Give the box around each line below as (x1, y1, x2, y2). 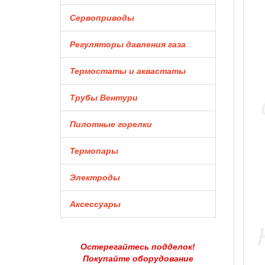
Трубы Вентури (70, 93, 138, 102)
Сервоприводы (70, 13, 134, 22)
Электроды (70, 173, 120, 182)
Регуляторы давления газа (70, 40, 186, 49)
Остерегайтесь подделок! (80, 241, 196, 251)
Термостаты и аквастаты (70, 66, 186, 76)
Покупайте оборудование (82, 253, 193, 263)
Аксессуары (70, 199, 121, 209)
